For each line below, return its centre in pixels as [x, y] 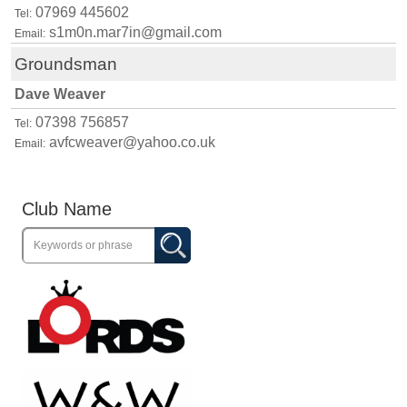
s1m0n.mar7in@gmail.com [135, 33]
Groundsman [66, 65]
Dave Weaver [60, 94]
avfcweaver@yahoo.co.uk [132, 143]
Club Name [67, 209]
